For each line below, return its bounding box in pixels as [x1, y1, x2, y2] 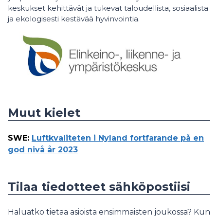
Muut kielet [8, 106, 80, 120]
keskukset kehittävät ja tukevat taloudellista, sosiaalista [8, 3, 208, 13]
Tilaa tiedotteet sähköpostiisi [8, 180, 190, 194]
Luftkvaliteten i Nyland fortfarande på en [32, 133, 204, 143]
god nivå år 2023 [8, 145, 78, 154]
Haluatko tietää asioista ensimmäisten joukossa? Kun [8, 207, 210, 217]
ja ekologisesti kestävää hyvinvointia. [8, 14, 140, 23]
